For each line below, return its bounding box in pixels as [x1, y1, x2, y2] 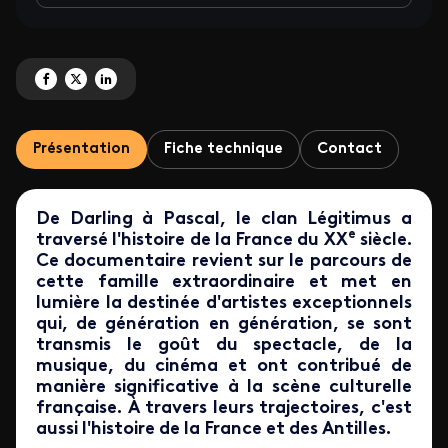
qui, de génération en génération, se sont [36, 315, 412, 334]
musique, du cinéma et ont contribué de [36, 357, 412, 376]
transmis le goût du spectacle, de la [36, 336, 412, 355]
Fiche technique [164, 142, 283, 157]
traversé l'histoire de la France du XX [36, 231, 348, 250]
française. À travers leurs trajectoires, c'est [36, 399, 412, 418]
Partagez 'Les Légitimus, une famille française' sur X [59, 72, 347, 84]
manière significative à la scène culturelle [36, 378, 412, 397]
